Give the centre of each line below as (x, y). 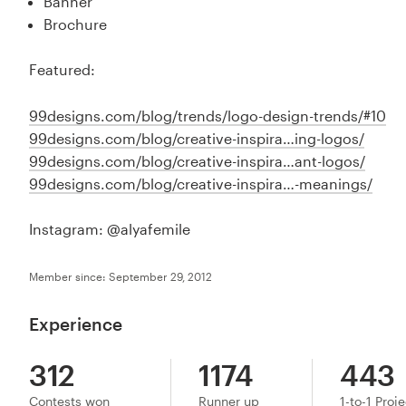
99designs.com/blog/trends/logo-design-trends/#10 (208, 115)
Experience (76, 324)
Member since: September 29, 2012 (121, 276)
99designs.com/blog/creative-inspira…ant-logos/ (198, 160)
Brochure (76, 24)
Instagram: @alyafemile (110, 229)
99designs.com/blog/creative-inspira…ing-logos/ (197, 138)
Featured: (63, 70)
